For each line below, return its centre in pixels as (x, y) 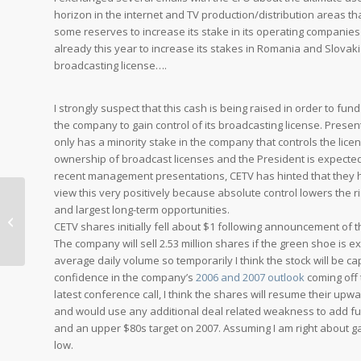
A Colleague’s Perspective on (99, 212)
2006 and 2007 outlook (250, 278)
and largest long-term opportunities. (142, 210)
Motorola (50, 229)
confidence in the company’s (125, 278)
